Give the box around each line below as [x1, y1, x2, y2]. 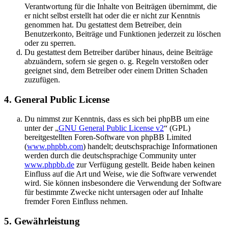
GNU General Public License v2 [59, 124, 164, 133]
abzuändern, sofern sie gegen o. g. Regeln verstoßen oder [24, 57, 208, 66]
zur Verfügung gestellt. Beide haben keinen [74, 160, 215, 169]
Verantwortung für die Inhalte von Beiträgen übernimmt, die [24, 2, 217, 11]
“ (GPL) [164, 124, 190, 133]
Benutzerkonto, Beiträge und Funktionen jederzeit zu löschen [24, 30, 221, 38]
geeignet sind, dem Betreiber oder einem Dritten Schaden [24, 66, 208, 75]
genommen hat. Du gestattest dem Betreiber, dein [24, 20, 182, 29]
